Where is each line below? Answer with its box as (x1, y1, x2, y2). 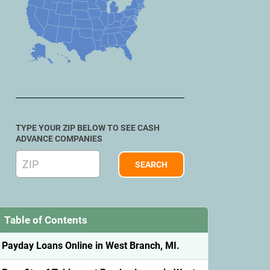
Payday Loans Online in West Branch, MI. (2, 240, 180, 251)
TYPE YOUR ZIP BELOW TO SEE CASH (16, 123, 160, 133)
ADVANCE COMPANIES (16, 134, 102, 143)
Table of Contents (4, 214, 87, 226)
